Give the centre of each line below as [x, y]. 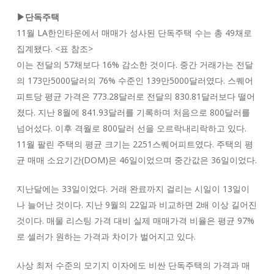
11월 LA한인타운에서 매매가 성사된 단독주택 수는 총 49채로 [134, 33]
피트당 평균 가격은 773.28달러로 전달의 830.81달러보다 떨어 [135, 96]
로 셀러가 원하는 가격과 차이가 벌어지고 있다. [106, 236]
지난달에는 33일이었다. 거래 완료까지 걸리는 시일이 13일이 [133, 189]
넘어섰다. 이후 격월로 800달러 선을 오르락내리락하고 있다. [131, 128]
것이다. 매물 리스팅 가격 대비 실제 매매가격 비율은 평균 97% [135, 220]
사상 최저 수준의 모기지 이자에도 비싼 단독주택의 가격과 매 [133, 265]
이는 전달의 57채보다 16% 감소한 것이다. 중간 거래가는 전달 [135, 65]
